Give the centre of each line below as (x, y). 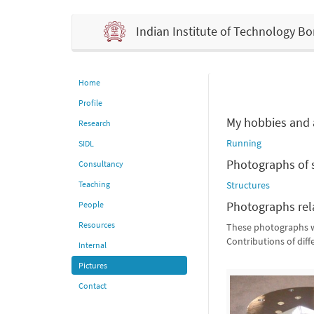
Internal (93, 245)
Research (95, 123)
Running (244, 143)
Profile (90, 103)
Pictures (93, 266)
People (91, 205)
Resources (97, 225)
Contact (93, 286)
